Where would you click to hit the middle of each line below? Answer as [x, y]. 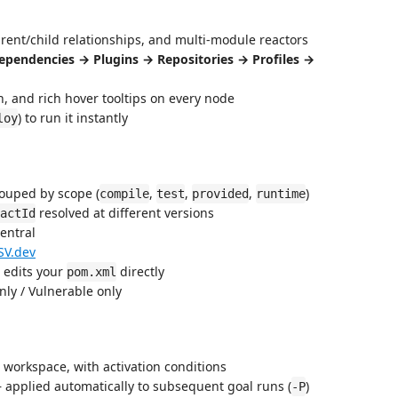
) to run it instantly [73, 118]
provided [220, 194]
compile [124, 194]
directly [140, 271]
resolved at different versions [125, 213]
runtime [281, 194]
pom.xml [92, 272]
